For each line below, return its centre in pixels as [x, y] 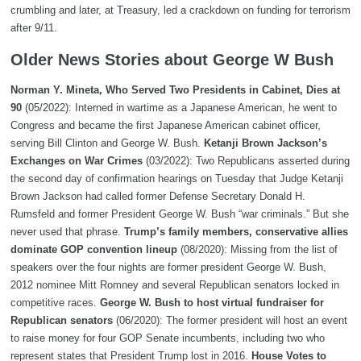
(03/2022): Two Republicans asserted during [246, 160]
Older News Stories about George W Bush [172, 59]
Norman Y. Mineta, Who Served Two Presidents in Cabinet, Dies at [175, 89]
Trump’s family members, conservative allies [236, 231]
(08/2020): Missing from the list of [257, 249]
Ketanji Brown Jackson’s [266, 143]
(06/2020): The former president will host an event [230, 320]
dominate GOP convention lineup [94, 249]
